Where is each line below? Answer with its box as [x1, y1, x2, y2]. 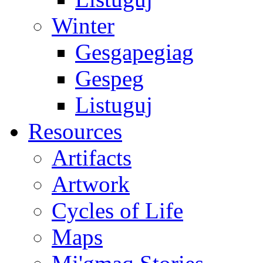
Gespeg [75, 66, 144, 92]
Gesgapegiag [75, 39, 194, 65]
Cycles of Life [52, 198, 183, 224]
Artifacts [52, 145, 131, 171]
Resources [28, 119, 122, 144]
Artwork [52, 171, 130, 197]
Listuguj [75, 92, 153, 118]
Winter [52, 13, 114, 39]
